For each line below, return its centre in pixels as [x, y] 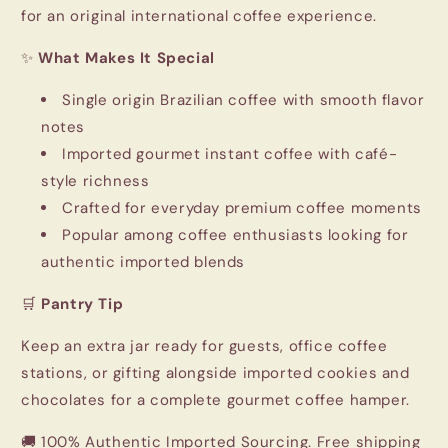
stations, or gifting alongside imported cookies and [215, 372]
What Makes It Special [126, 57]
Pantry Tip [82, 303]
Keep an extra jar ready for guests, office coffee [204, 345]
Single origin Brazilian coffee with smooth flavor [243, 99]
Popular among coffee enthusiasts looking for [235, 234]
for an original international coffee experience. [199, 15]
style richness [95, 180]
